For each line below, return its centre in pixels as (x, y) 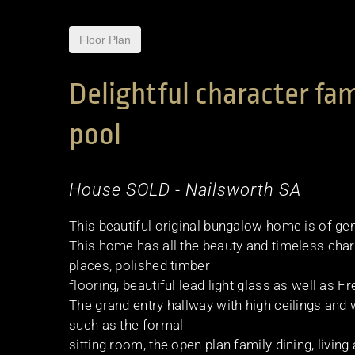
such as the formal (126, 324)
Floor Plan (105, 40)
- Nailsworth (227, 189)
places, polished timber (139, 265)
